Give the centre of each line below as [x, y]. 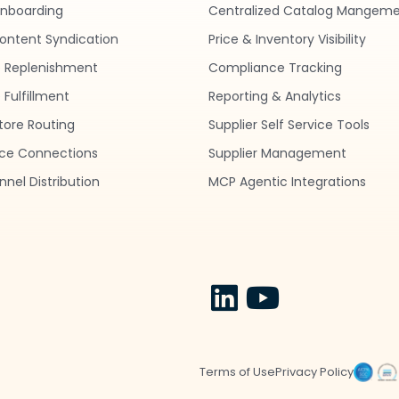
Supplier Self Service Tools [289, 125]
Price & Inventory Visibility [287, 39]
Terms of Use [237, 372]
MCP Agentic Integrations [287, 182]
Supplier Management [277, 153]
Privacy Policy [314, 372]
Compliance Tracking [275, 68]
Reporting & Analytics [275, 96]
